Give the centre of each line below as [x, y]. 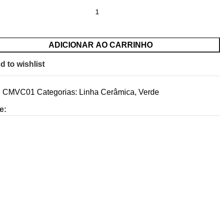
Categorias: [57, 92]
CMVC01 [19, 92]
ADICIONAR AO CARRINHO [101, 45]
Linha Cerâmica [107, 92]
